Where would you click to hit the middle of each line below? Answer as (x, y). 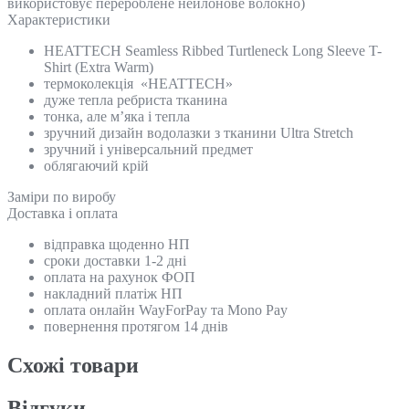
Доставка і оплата (63, 213)
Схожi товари (73, 365)
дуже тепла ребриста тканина (136, 100)
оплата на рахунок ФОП (120, 277)
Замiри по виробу (62, 196)
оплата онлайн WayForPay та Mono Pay (166, 309)
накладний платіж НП (113, 293)
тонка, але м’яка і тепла (117, 116)
